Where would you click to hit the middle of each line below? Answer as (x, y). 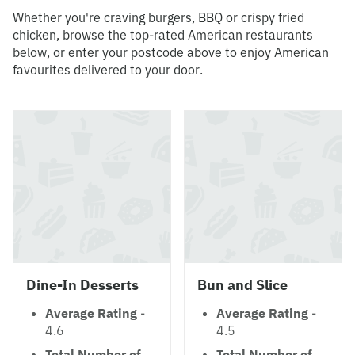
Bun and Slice (242, 285)
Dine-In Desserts (82, 285)
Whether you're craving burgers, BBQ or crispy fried (158, 17)
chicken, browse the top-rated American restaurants (163, 35)
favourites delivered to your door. (108, 70)
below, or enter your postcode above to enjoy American (171, 52)
